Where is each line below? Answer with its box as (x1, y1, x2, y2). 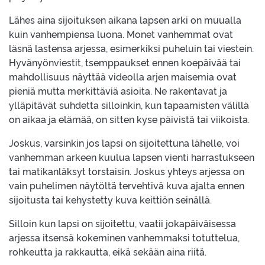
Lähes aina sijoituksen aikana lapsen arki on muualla (9, 13, 241, 26)
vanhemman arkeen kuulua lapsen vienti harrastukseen (9, 150, 254, 163)
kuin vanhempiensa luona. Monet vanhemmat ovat (9, 27, 233, 40)
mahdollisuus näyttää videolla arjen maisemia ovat (9, 70, 237, 83)
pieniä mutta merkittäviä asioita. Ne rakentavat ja (9, 84, 227, 97)
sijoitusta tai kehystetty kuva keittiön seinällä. (9, 193, 212, 206)
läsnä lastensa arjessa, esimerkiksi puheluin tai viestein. (9, 41, 254, 54)
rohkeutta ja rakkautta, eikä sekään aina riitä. (9, 245, 206, 258)
